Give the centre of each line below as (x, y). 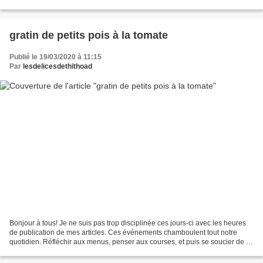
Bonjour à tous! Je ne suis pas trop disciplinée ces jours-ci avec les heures (128, 223)
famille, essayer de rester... (52, 252)
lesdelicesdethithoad (58, 66)
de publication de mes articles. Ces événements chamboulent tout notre (123, 233)
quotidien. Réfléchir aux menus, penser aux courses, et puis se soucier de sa (131, 242)
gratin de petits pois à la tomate (89, 35)
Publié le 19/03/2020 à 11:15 (55, 57)
